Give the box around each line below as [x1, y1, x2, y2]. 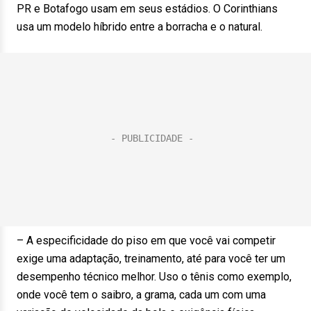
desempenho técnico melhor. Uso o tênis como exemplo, [17, 270, 292, 283]
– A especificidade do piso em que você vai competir [17, 234, 276, 247]
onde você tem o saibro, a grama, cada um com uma [17, 288, 266, 301]
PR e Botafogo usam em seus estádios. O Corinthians [17, 2, 278, 15]
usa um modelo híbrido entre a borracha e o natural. [17, 20, 262, 33]
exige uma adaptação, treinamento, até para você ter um [17, 252, 285, 265]
